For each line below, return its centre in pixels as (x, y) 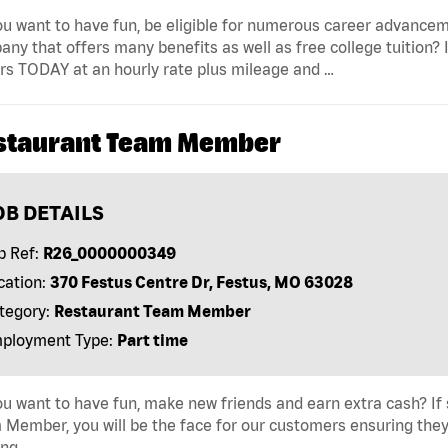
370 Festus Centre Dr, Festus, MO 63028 (201, 281)
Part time (152, 339)
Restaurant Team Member (152, 310)
